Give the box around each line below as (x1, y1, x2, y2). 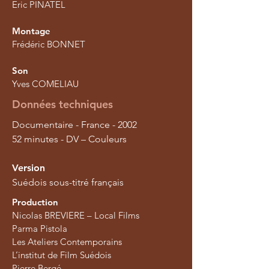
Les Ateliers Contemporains (12, 236, 122, 247)
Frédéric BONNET (12, 38, 85, 50)
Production (12, 196, 58, 208)
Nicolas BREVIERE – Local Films (12, 210, 139, 221)
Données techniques (12, 97, 113, 111)
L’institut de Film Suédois (12, 249, 111, 261)
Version (12, 162, 45, 174)
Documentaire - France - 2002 (12, 119, 137, 130)
